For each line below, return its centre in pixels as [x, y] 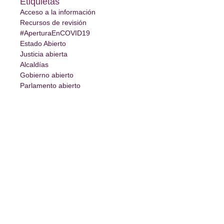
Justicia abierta [44, 54]
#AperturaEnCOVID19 [55, 33]
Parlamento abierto [50, 85]
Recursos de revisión [53, 22]
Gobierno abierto [47, 75]
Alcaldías [34, 64]
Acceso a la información [58, 12]
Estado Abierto [43, 43]
